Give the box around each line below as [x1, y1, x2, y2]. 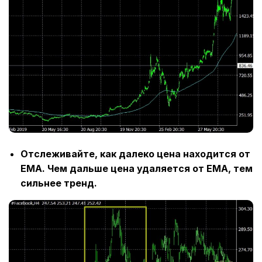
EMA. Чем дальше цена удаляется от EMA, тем [20, 162, 253, 174]
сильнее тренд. [20, 177, 99, 189]
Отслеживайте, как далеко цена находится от [20, 147, 250, 160]
